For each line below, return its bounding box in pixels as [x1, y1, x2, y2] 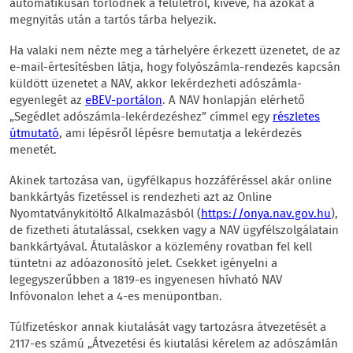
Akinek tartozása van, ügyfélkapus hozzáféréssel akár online [9, 172, 332, 191]
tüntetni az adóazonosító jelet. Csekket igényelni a [9, 255, 277, 273]
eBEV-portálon [85, 91, 162, 110]
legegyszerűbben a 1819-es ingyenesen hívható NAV [9, 271, 282, 290]
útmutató [9, 124, 59, 143]
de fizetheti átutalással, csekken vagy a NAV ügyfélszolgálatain [9, 221, 339, 240]
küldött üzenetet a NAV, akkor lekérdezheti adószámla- [9, 75, 302, 94]
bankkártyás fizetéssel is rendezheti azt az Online [9, 188, 272, 207]
